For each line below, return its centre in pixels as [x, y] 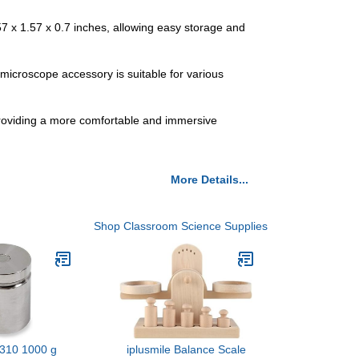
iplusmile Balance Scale [186, 349]
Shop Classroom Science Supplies [181, 226]
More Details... [210, 179]
